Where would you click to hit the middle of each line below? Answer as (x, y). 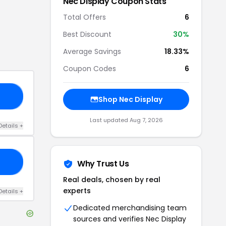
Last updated (109, 120)
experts (77, 191)
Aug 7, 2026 (146, 120)
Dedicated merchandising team (130, 208)
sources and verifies (109, 219)
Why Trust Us (103, 164)
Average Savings (92, 51)
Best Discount (87, 34)
